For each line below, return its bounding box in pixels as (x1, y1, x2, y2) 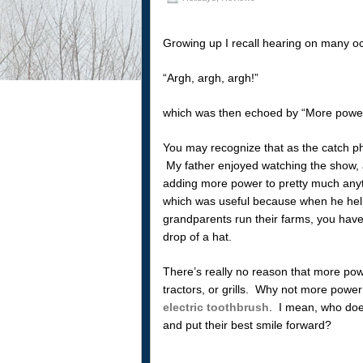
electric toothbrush (162, 300, 269, 314)
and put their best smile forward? (162, 318, 331, 331)
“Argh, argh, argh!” (162, 70, 258, 84)
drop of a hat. (162, 229, 232, 243)
